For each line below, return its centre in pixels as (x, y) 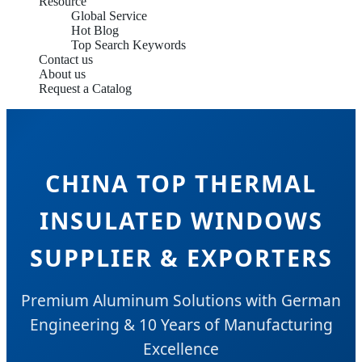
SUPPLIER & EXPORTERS (181, 257)
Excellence (181, 348)
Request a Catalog (85, 88)
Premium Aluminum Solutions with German (181, 300)
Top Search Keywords (128, 45)
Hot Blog (95, 30)
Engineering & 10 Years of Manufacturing (181, 324)
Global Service (109, 16)
